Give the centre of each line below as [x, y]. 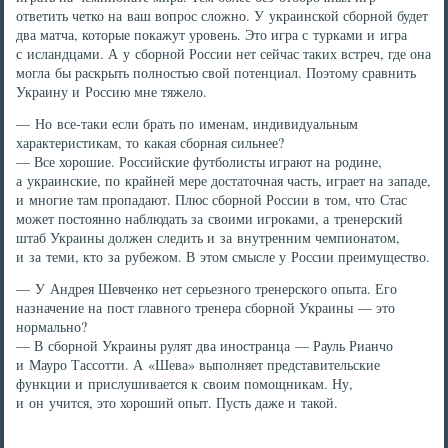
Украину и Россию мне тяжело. [112, 91]
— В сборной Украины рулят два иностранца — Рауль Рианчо [205, 345]
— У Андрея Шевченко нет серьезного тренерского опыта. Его [207, 288]
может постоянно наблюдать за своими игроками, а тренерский [210, 218]
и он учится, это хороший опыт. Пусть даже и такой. [177, 402]
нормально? [52, 326]
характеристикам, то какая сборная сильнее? [150, 142]
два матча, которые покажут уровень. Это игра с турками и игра [212, 34]
